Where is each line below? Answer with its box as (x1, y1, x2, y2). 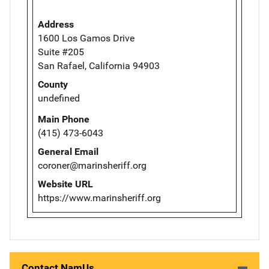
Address (38, 19, 74, 31)
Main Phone (38, 113, 89, 125)
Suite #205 (38, 46, 84, 58)
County (38, 79, 68, 91)
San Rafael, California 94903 (38, 60, 160, 72)
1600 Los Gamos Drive (38, 32, 134, 44)
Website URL (38, 178, 93, 190)
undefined (38, 92, 80, 104)
